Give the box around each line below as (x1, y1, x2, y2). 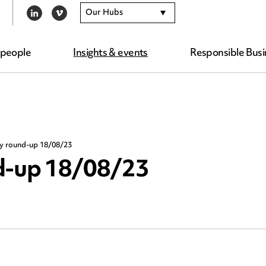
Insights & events (73, 43, 148, 64)
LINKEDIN (12, 9, 59, 30)
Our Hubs (85, 4, 123, 21)
